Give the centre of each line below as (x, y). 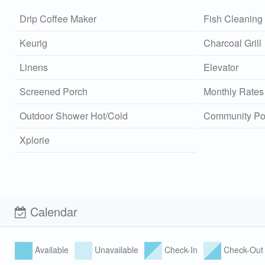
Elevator (221, 67)
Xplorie (35, 140)
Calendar (52, 211)
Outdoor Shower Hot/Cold (74, 115)
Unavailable (115, 249)
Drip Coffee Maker (58, 18)
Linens (34, 67)
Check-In (180, 249)
